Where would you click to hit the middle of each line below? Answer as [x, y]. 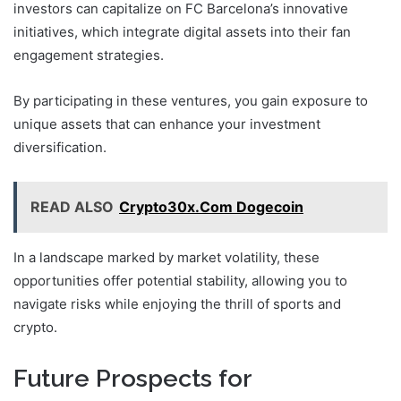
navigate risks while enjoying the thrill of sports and [177, 304]
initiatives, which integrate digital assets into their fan [182, 32]
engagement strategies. [89, 55]
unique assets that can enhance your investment [167, 124]
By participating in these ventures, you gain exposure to [191, 101]
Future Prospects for [132, 379]
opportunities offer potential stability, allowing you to [180, 281]
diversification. [60, 148]
